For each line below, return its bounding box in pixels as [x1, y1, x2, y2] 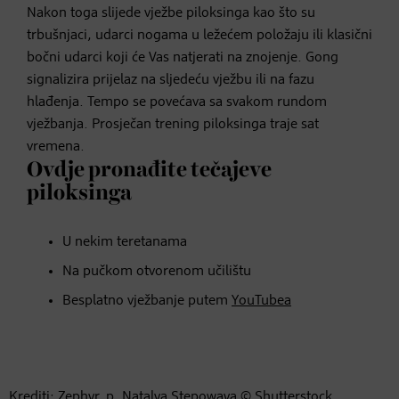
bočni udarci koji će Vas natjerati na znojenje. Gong [27, 50, 338, 65]
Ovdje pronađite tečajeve [27, 159, 272, 181]
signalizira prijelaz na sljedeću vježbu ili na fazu [27, 72, 314, 87]
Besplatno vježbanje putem [62, 293, 232, 308]
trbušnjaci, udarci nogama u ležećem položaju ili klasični [27, 28, 372, 43]
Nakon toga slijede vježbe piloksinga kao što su [27, 5, 315, 20]
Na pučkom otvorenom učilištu [62, 264, 251, 279]
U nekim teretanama [62, 234, 187, 249]
